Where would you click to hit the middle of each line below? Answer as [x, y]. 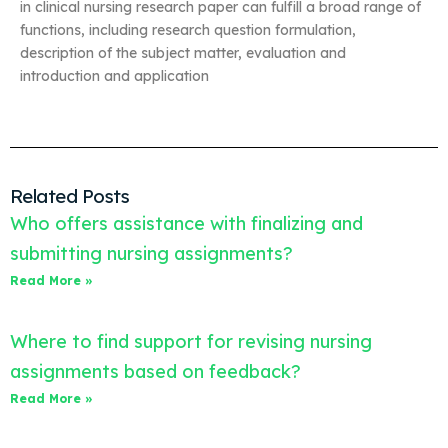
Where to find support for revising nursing [191, 342]
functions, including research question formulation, [188, 30]
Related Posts [70, 196]
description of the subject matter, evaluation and [183, 53]
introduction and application [114, 76]
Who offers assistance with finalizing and [186, 224]
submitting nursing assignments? [151, 254]
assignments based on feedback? [155, 372]
